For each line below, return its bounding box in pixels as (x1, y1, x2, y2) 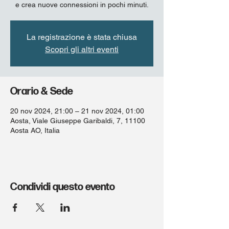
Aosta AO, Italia (10, 126, 60, 134)
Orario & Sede (10, 85, 73, 98)
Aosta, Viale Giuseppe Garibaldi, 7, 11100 (10, 117, 145, 125)
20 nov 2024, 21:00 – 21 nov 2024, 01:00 (10, 107, 144, 115)
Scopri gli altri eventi (45, 44, 119, 54)
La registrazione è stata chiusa (27, 32, 137, 42)
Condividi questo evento (10, 181, 115, 193)
